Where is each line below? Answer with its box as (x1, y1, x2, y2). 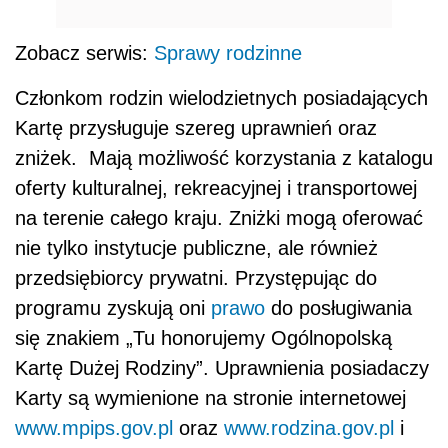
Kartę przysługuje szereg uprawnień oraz (15, 117, 377, 140)
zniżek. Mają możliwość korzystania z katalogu (15, 147, 433, 170)
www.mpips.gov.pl (15, 417, 173, 440)
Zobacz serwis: (15, 42, 154, 65)
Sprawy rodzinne (154, 42, 302, 65)
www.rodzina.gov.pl (224, 417, 394, 440)
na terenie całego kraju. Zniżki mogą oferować (15, 207, 423, 230)
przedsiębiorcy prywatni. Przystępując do (15, 267, 377, 290)
